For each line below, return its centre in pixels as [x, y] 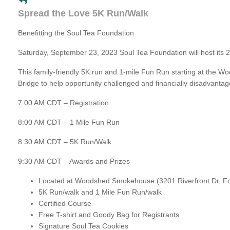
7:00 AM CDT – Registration [63, 103]
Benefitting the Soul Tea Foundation [76, 33]
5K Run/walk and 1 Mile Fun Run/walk [100, 192]
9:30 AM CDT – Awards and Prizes [74, 161]
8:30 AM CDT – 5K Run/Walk [65, 142]
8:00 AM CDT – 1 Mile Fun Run [69, 122]
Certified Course [65, 203]
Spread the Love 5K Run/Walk [83, 13]
